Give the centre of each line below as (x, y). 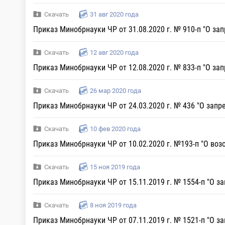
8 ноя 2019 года (113, 205)
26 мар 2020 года (116, 91)
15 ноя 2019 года (115, 167)
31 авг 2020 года (114, 14)
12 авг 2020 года (114, 52)
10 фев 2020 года (115, 129)
